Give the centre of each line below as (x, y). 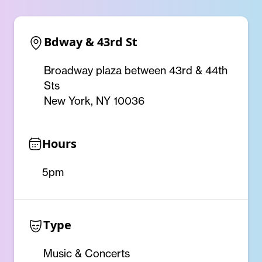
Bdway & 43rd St (91, 42)
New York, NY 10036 (94, 101)
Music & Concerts (87, 254)
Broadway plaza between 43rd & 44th (136, 70)
